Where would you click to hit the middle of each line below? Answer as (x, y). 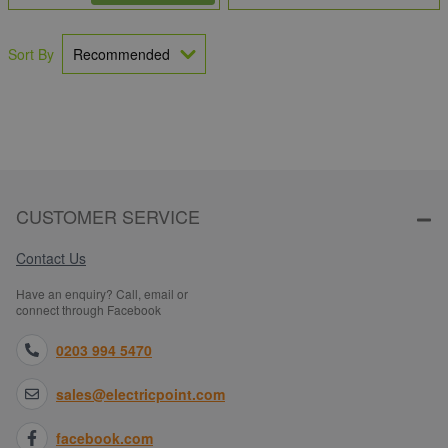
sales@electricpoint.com (140, 393)
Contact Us (51, 257)
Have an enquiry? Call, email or (102, 293)
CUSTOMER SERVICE (108, 215)
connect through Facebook (88, 309)
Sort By (31, 54)
